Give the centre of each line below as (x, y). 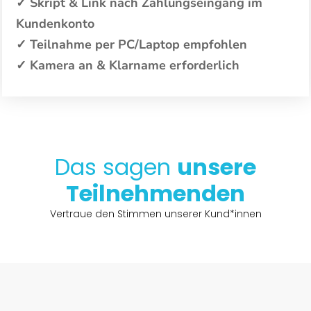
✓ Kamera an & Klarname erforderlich (128, 65)
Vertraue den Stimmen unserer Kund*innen (155, 214)
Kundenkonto (55, 24)
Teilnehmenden (155, 193)
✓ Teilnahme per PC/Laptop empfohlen (132, 44)
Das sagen (116, 167)
